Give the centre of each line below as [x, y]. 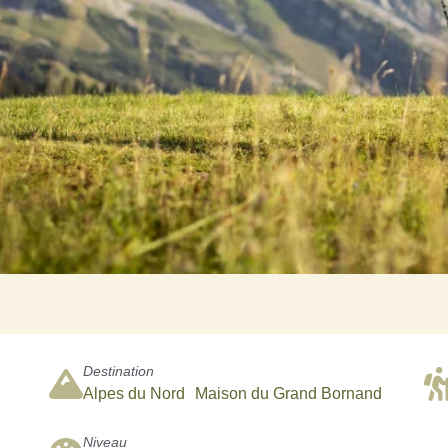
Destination [118, 371]
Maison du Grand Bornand [288, 393]
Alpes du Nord [133, 393]
